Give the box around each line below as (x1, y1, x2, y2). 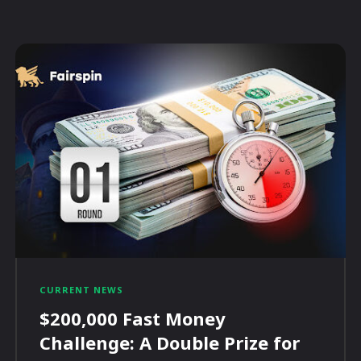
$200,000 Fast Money (39, 306, 226, 331)
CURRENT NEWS (39, 284, 124, 297)
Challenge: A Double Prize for (39, 330, 301, 355)
